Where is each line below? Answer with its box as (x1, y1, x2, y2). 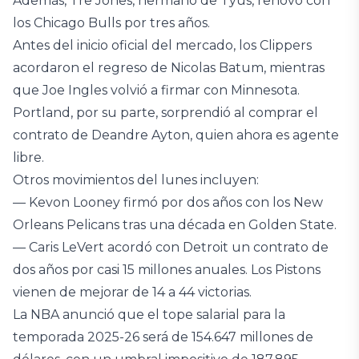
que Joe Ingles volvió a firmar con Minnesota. (13, 82, 300, 98)
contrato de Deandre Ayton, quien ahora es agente (13, 127, 339, 143)
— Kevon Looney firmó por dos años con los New (13, 194, 323, 210)
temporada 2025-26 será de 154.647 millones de (13, 329, 313, 345)
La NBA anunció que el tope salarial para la (13, 306, 285, 322)
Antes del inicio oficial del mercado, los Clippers (13, 37, 312, 53)
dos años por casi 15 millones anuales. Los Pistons (13, 261, 321, 277)
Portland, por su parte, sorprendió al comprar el (13, 104, 318, 120)
